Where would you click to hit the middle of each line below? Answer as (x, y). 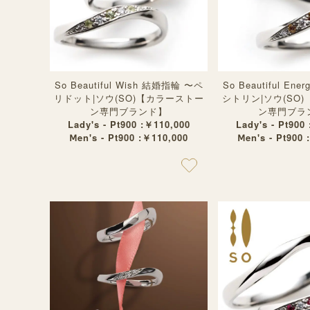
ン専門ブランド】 (129, 111)
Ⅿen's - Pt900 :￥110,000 (129, 137)
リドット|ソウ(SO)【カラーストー (129, 98)
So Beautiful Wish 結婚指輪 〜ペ (129, 85)
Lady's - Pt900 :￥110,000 (129, 124)
